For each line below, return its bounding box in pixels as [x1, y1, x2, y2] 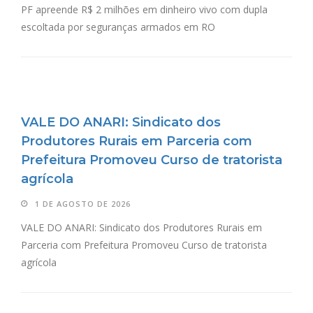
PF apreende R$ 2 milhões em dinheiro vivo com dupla [21, 3, 268, 17]
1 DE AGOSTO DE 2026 [35, 198, 131, 210]
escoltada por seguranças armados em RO [21, 20, 215, 34]
